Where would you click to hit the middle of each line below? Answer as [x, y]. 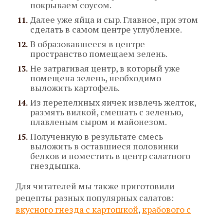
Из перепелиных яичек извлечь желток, [113, 102]
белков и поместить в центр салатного [110, 156]
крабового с [166, 209]
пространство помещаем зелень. [99, 54]
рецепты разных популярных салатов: [95, 198]
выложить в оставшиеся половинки [104, 146]
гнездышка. [55, 166]
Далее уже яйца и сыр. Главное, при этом [114, 20]
